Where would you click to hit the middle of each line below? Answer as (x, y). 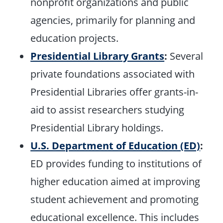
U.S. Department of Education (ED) (115, 146)
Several (185, 56)
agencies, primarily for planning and (113, 20)
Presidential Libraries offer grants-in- (114, 92)
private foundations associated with (113, 74)
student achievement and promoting (115, 199)
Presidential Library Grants (98, 56)
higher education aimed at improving (115, 181)
